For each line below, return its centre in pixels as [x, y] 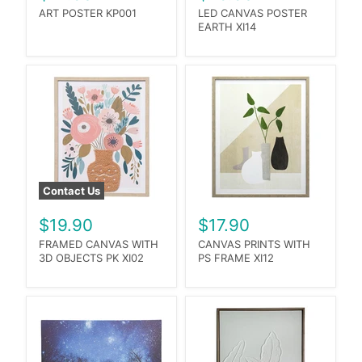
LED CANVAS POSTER [253, 13]
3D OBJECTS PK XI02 [92, 257]
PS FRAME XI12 [236, 257]
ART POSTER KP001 [88, 13]
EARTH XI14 [227, 27]
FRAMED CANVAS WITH [99, 244]
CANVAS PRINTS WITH [254, 244]
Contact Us [72, 190]
